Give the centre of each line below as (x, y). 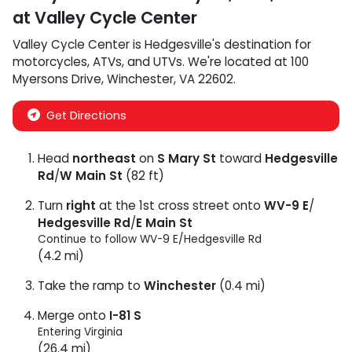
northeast (104, 158)
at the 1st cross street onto (180, 205)
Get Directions (86, 115)
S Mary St (187, 158)
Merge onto (73, 315)
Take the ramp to (91, 286)
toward (240, 158)
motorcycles (50, 62)
